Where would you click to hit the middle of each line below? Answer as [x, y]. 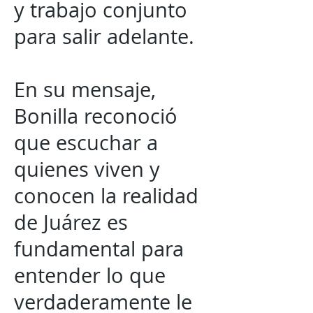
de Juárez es [71, 222]
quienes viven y [87, 169]
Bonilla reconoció [96, 116]
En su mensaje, [85, 89]
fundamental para [99, 249]
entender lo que [90, 275]
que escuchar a [86, 143]
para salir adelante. [104, 36]
